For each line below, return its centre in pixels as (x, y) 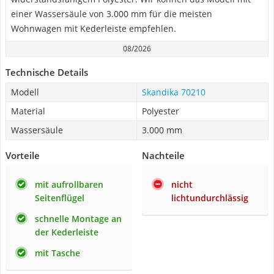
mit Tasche (57, 253)
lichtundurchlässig (210, 198)
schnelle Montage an (78, 219)
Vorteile (23, 155)
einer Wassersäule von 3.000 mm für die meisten (112, 14)
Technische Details (47, 72)
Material (28, 111)
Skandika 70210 (174, 92)
